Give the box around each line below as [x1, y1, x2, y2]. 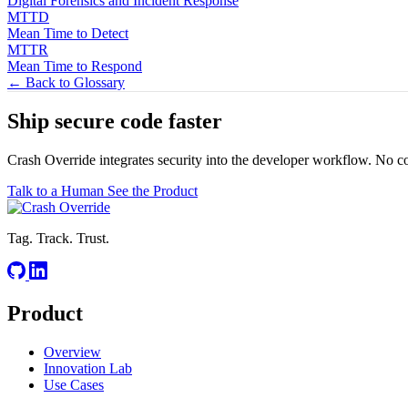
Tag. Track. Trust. [7, 230, 109, 247]
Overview [44, 344, 101, 361]
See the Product [107, 183, 198, 199]
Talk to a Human [7, 183, 107, 199]
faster [168, 109, 222, 134]
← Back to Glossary [7, 74, 125, 90]
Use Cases [44, 377, 104, 393]
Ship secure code [7, 109, 168, 134]
